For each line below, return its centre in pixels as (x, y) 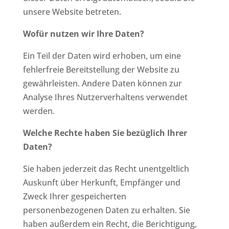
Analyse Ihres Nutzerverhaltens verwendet (105, 97)
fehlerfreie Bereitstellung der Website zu (101, 69)
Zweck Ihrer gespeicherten (74, 196)
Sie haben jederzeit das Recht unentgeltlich (106, 168)
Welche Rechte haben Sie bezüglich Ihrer (105, 133)
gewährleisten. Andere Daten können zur (102, 83)
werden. (39, 111)
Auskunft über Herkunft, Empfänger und (101, 182)
